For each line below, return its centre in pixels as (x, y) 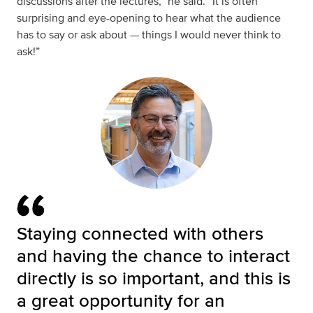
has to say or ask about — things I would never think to (149, 35)
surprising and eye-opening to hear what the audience (149, 18)
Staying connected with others (140, 233)
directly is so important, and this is (154, 278)
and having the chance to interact (153, 256)
